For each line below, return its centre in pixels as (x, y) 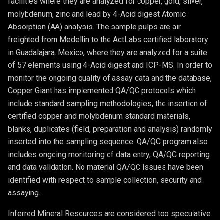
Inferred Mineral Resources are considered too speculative (109, 213)
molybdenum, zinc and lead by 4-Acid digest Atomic (97, 14)
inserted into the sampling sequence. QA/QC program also (108, 141)
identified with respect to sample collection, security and (105, 180)
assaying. (24, 192)
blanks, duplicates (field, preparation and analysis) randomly (110, 129)
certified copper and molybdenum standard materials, (99, 116)
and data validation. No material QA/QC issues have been (106, 167)
